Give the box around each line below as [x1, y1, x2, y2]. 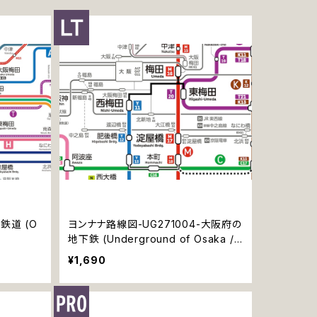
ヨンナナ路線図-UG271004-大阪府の [67, 217, 242, 230]
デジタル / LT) [67, 247, 135, 260]
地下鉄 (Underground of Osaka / [67, 232, 234, 245]
